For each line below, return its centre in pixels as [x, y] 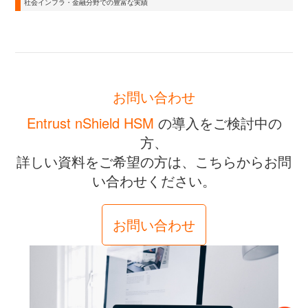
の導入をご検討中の [218, 123]
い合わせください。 [154, 181]
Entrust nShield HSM [90, 123]
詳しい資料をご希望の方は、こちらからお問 [154, 162]
